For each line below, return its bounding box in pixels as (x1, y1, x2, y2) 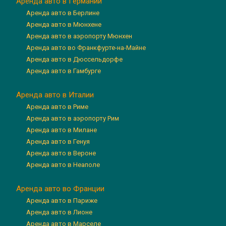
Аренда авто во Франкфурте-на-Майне (26, 43, 146, 51)
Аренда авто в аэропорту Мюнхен (26, 32, 133, 40)
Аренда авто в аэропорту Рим (26, 114, 120, 122)
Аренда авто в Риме (26, 102, 89, 110)
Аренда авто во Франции (16, 184, 105, 193)
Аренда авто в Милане (26, 126, 97, 134)
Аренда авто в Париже (26, 196, 98, 204)
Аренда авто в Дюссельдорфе (26, 55, 123, 63)
